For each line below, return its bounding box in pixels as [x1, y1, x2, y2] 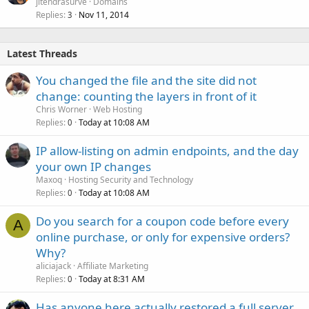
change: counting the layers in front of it [36, 88, 257, 104]
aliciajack [36, 259, 71, 272]
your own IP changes [36, 158, 151, 175]
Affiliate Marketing [77, 259, 148, 272]
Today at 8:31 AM [79, 272, 145, 285]
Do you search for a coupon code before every [36, 212, 289, 229]
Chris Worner [36, 103, 87, 115]
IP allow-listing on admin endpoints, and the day [36, 142, 299, 159]
